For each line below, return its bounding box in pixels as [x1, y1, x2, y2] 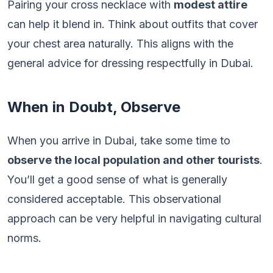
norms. [7, 232, 41, 244]
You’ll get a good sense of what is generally [7, 173, 227, 186]
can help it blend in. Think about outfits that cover [7, 18, 258, 30]
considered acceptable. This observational [7, 193, 221, 205]
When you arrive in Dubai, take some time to [7, 134, 230, 147]
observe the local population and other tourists [7, 154, 260, 166]
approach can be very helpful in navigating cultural [7, 212, 261, 225]
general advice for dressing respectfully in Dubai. [7, 57, 253, 69]
